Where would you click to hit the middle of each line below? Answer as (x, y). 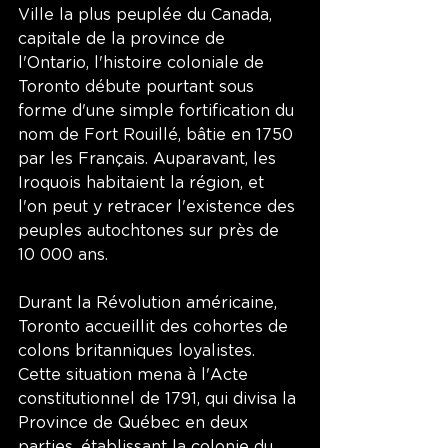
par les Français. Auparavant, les (149, 158)
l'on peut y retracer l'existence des (159, 206)
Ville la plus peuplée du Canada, (147, 14)
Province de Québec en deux (135, 422)
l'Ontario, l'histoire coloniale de (143, 62)
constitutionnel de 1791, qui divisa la (159, 398)
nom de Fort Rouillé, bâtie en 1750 (158, 134)
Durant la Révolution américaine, (150, 302)
